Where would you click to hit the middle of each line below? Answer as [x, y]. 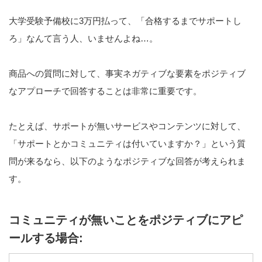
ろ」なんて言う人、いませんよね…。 [83, 39]
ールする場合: [46, 238]
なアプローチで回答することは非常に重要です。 [105, 91]
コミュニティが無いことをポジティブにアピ [126, 220]
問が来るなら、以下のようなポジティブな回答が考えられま [127, 161]
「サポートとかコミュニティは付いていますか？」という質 [127, 144]
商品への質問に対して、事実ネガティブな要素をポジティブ [127, 74]
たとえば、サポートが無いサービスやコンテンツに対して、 [127, 126]
